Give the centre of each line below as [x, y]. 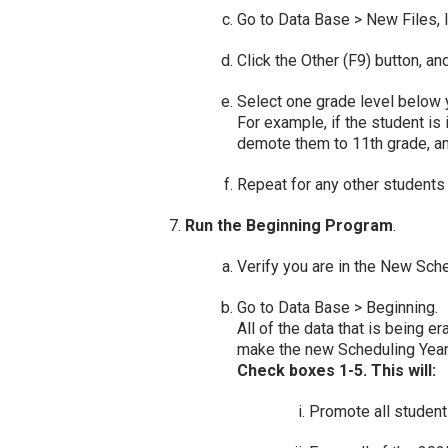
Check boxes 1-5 [300, 370]
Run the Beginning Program [289, 225]
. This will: [399, 370]
